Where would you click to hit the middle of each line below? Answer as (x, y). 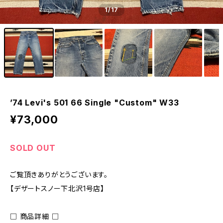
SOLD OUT (33, 148)
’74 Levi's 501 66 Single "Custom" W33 (95, 103)
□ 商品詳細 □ (35, 216)
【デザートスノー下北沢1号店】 (57, 188)
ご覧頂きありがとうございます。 (59, 174)
